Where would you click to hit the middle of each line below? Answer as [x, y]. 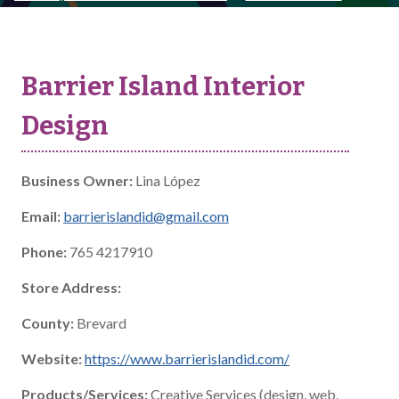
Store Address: [71, 287]
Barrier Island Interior [163, 86]
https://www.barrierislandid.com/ [187, 358]
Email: [41, 216]
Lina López [167, 180]
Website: [52, 358]
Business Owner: [77, 180]
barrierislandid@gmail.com [146, 216]
